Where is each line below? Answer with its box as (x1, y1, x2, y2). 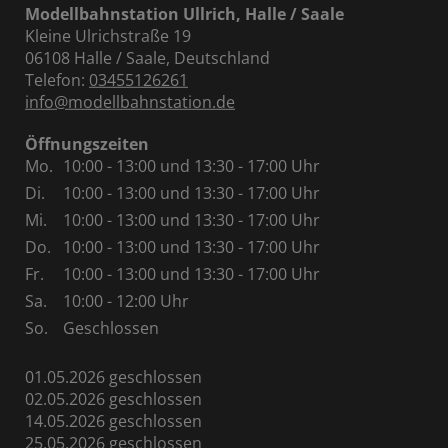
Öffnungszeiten (25, 133, 149, 155)
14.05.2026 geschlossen (25, 410, 202, 432)
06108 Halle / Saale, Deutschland (25, 47, 270, 69)
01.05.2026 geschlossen (25, 366, 202, 388)
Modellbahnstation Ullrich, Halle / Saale (25, 3, 344, 25)
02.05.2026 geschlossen (25, 388, 202, 410)
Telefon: (25, 69, 89, 91)
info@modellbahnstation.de (25, 91, 235, 113)
